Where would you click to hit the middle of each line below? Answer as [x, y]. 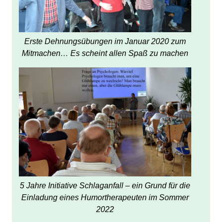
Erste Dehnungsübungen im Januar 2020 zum [105, 41]
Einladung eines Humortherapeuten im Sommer [105, 197]
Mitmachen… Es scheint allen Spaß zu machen [105, 53]
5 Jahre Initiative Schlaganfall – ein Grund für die [105, 185]
